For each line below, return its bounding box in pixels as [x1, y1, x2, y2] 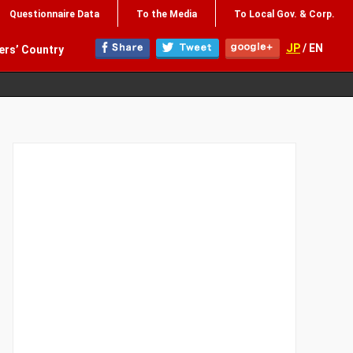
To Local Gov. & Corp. [234, 9, 335, 20]
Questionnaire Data [9, 9, 99, 20]
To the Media [136, 9, 197, 20]
